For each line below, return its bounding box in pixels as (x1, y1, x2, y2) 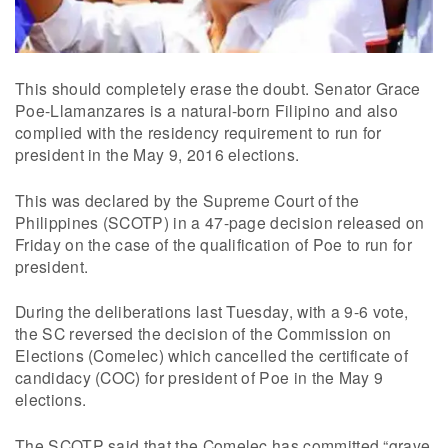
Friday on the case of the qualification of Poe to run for (15, 232, 412, 255)
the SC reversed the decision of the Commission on (15, 322, 392, 345)
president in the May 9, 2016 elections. (15, 143, 300, 165)
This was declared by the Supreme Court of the (15, 188, 360, 211)
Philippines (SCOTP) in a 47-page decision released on (15, 210, 425, 233)
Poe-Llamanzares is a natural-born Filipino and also (15, 99, 399, 121)
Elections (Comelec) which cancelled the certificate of (15, 344, 409, 367)
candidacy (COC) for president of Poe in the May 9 (15, 366, 384, 389)
